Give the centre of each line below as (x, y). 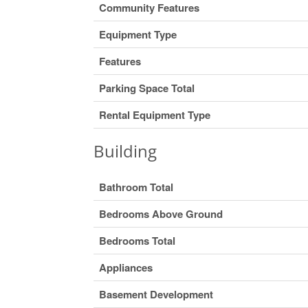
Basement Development (156, 294)
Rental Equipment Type (154, 114)
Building (125, 151)
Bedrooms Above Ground (161, 213)
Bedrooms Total (137, 240)
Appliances (125, 267)
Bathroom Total (136, 187)
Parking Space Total (146, 88)
